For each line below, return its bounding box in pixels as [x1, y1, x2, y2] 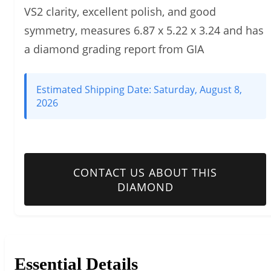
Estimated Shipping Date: [36, 83, 154, 97]
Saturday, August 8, [154, 83, 242, 97]
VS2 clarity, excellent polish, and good [24, 4, 216, 19]
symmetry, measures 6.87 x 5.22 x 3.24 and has [24, 23, 264, 38]
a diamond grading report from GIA [24, 42, 204, 57]
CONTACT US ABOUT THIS [73, 165, 217, 180]
